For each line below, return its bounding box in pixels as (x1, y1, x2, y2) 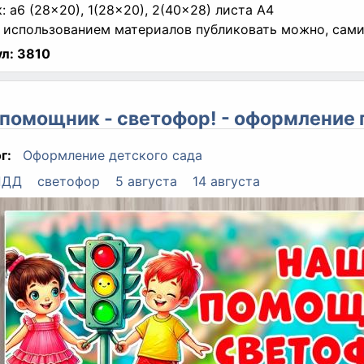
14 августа (193, 172, 261, 189)
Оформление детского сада (22, 146, 202, 163)
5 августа (115, 172, 177, 189)
